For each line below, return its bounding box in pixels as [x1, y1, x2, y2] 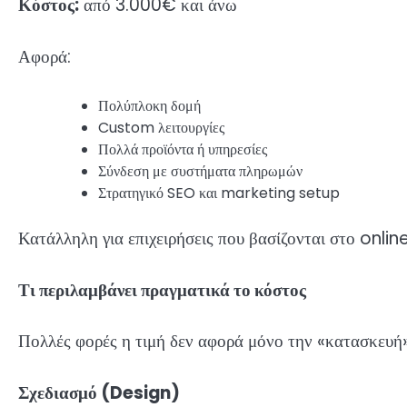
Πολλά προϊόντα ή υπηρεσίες [98, 139, 267, 161]
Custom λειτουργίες [98, 117, 224, 139]
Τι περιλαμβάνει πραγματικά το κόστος [18, 277, 306, 303]
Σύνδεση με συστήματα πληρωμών [98, 161, 303, 183]
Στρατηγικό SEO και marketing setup [98, 183, 340, 204]
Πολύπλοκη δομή [98, 95, 201, 117]
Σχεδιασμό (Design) [18, 380, 180, 405]
